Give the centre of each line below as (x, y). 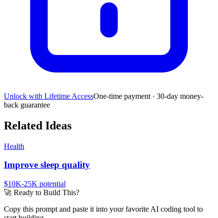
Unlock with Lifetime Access (49, 96)
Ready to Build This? (45, 193)
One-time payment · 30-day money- (148, 96)
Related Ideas (38, 125)
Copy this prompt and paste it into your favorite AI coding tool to (103, 209)
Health (14, 146)
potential (52, 184)
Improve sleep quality (47, 165)
